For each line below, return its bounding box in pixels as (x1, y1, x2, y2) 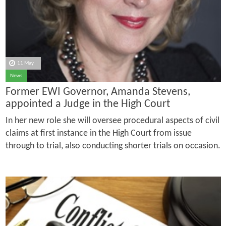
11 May (17, 60, 34, 66)
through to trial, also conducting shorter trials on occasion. (5, 141, 220, 151)
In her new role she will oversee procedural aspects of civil (5, 116, 219, 126)
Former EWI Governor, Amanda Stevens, (5, 86, 190, 98)
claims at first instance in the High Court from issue (5, 129, 192, 139)
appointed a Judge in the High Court (5, 98, 170, 110)
